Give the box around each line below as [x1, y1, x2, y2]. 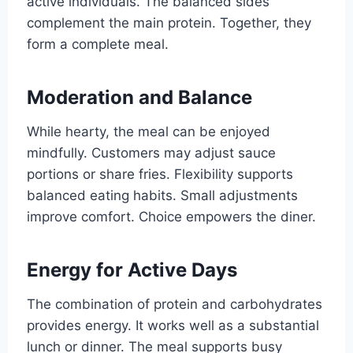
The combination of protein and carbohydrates [26, 295, 322, 312]
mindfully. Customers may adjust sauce [26, 144, 276, 161]
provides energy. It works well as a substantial [26, 317, 319, 333]
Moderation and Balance [26, 85, 252, 109]
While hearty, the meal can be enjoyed [26, 123, 270, 139]
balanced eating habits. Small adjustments [26, 187, 298, 203]
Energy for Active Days [26, 258, 237, 281]
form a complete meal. [26, 35, 169, 52]
